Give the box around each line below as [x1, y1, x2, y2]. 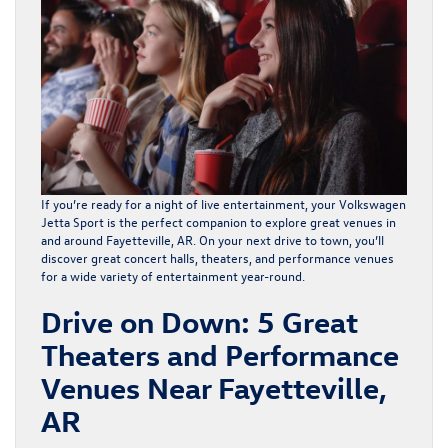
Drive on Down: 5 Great [41, 302, 358, 340]
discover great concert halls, [41, 248, 201, 266]
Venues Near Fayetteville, [41, 368, 387, 406]
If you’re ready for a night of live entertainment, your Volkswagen [41, 194, 406, 212]
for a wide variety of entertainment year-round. [41, 266, 305, 284]
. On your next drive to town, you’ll [193, 230, 384, 248]
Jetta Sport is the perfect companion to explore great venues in [41, 212, 396, 230]
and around [41, 230, 106, 248]
